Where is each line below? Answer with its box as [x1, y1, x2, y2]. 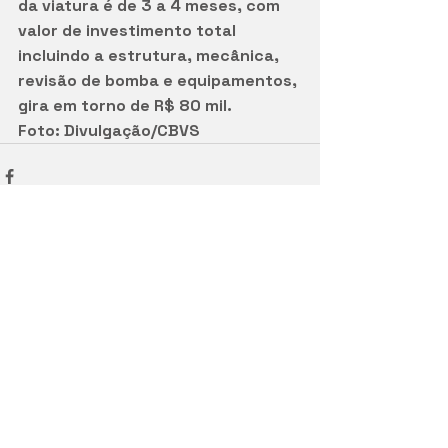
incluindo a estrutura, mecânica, [18, 44, 283, 66]
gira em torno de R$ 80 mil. [18, 94, 232, 116]
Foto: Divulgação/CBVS [18, 119, 200, 141]
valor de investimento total [18, 19, 240, 41]
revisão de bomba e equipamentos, [18, 69, 301, 91]
